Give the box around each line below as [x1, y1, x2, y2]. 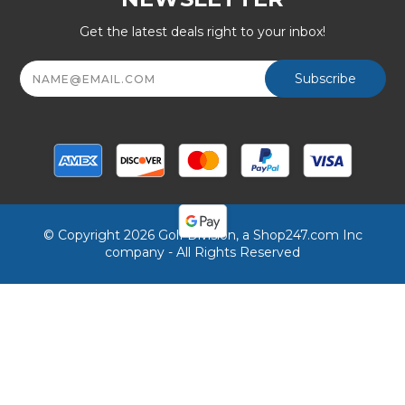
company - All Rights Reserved [105, 244, 300, 261]
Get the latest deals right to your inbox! [80, 24, 325, 41]
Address [19, 71, 76, 88]
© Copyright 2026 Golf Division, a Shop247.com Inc [42, 227, 363, 244]
